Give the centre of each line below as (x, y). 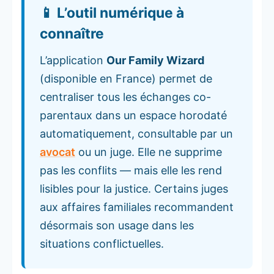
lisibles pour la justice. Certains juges (134, 188)
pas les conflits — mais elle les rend (131, 170)
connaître (72, 33)
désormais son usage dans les (117, 225)
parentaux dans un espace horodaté (133, 115)
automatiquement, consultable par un (136, 133)
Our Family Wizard (155, 60)
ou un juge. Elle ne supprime (149, 152)
